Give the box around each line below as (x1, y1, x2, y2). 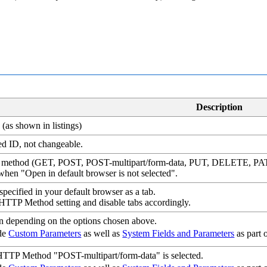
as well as (81, 228, 123, 239)
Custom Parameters (8, 228, 82, 239)
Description (196, 102, 243, 113)
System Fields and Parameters (122, 228, 235, 239)
